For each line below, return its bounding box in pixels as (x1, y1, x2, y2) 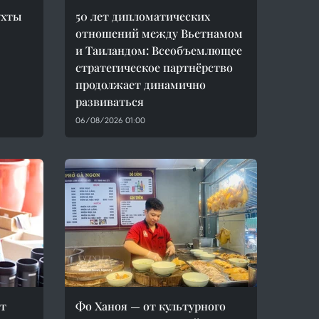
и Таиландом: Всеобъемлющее (75, 43, 242, 58)
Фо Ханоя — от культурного (75, 298, 226, 313)
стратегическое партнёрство (75, 60, 233, 75)
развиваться (75, 94, 144, 109)
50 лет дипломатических (75, 9, 210, 23)
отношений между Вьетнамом (75, 26, 243, 41)
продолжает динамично (75, 77, 206, 92)
